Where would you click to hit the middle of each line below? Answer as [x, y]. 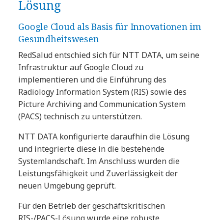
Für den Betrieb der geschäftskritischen [92, 206]
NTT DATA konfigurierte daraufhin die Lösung [104, 136]
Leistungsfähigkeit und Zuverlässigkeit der [98, 173]
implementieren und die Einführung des [93, 79]
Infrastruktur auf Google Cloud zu [81, 67]
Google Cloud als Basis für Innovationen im [110, 26]
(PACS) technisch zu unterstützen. [80, 116]
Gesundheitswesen [59, 39]
